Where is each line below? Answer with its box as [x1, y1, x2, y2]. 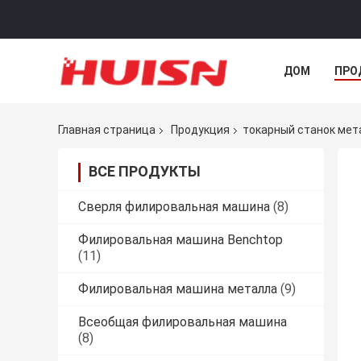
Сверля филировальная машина [78, 199, 270, 215]
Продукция [171, 123, 230, 137]
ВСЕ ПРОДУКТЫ [89, 163, 201, 180]
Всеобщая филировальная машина [78, 314, 287, 330]
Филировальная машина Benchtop [78, 232, 283, 248]
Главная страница [58, 123, 156, 137]
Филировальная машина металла [78, 281, 277, 297]
